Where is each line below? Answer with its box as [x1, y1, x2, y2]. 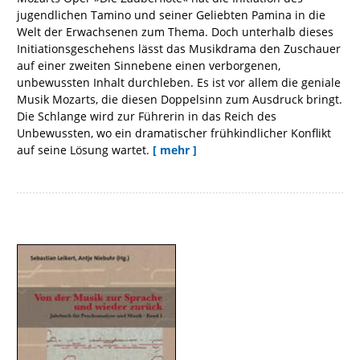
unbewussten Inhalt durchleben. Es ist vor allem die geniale [17, 74, 341, 90]
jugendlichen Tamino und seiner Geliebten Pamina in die [17, 6, 325, 22]
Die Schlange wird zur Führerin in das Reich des [17, 108, 276, 124]
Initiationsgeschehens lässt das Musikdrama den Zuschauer [17, 40, 341, 56]
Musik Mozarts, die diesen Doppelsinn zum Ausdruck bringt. [17, 91, 342, 107]
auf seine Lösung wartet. [17, 141, 149, 157]
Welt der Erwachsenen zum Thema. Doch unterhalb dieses [17, 23, 333, 39]
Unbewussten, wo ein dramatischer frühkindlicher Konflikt [17, 125, 331, 141]
